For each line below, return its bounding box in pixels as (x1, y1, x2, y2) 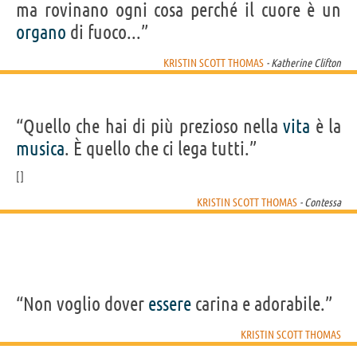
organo (16, 22, 66, 44)
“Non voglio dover (16, 293, 148, 316)
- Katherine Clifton (264, 57, 341, 70)
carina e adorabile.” (191, 293, 332, 316)
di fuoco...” (66, 22, 148, 44)
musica (16, 138, 65, 160)
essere (148, 293, 191, 316)
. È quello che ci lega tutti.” (65, 138, 257, 160)
